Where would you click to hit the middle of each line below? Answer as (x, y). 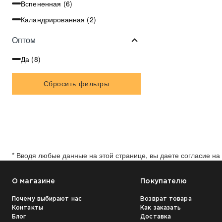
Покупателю (164, 181)
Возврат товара (166, 199)
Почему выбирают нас (47, 199)
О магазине (34, 181)
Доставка (156, 217)
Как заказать (161, 208)
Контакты (28, 208)
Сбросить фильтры (76, 83)
